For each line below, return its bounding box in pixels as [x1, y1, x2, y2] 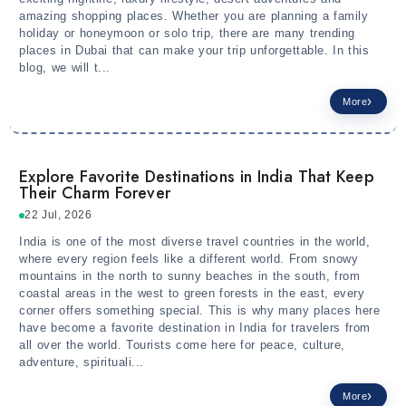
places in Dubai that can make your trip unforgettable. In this [19, 43, 370, 58]
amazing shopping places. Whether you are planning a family [19, 9, 369, 24]
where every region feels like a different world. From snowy [19, 252, 359, 266]
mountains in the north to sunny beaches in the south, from [19, 269, 361, 284]
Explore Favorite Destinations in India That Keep [19, 165, 374, 189]
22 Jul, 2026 [24, 208, 92, 222]
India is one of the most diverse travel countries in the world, [19, 235, 371, 249]
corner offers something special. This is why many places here [19, 304, 381, 318]
